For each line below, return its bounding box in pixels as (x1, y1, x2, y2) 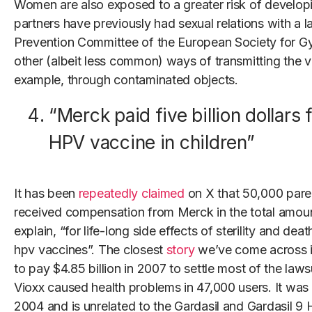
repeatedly (78, 186, 139, 201)
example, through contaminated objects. (14, 72, 238, 88)
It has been (14, 186, 79, 201)
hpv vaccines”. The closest (14, 242, 166, 258)
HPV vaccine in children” (49, 132, 255, 154)
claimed (141, 186, 185, 201)
